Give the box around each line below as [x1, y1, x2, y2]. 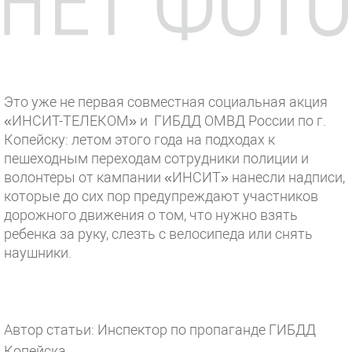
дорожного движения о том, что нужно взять [4, 207, 298, 224]
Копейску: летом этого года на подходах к [4, 131, 275, 148]
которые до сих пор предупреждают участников [4, 188, 318, 205]
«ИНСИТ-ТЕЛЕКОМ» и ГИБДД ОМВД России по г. [4, 112, 326, 130]
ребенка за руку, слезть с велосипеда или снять [4, 225, 313, 243]
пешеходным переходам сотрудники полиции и [4, 150, 309, 167]
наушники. [4, 244, 71, 262]
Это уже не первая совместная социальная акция [4, 93, 328, 111]
